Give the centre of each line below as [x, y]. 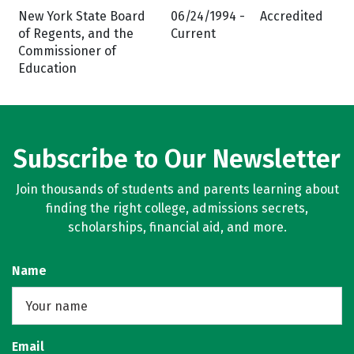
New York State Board [82, 16]
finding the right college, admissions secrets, [177, 208]
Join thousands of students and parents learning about [177, 189]
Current [193, 33]
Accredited [292, 16]
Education [47, 68]
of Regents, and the [76, 33]
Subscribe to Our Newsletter [177, 159]
